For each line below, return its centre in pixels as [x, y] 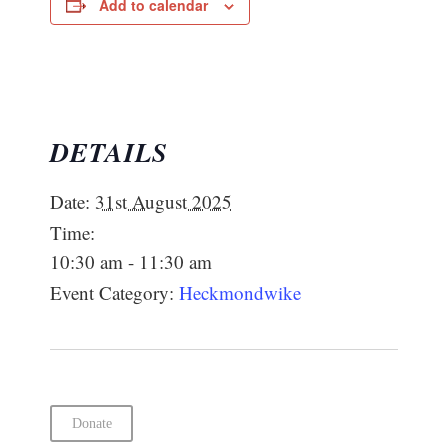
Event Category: [112, 292]
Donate [91, 423]
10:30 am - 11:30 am [131, 261]
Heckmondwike [240, 292]
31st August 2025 [163, 201]
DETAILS [109, 151]
